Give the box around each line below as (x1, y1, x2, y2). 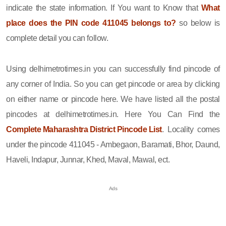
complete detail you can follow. (6, 33, 108, 42)
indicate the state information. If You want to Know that (6, 3, 201, 12)
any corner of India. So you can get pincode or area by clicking (6, 79, 220, 88)
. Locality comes (161, 125, 220, 134)
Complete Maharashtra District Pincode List (6, 125, 162, 134)
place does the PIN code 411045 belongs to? (6, 18, 176, 27)
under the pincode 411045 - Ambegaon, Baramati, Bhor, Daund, (6, 140, 220, 149)
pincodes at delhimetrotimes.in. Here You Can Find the (6, 109, 220, 119)
